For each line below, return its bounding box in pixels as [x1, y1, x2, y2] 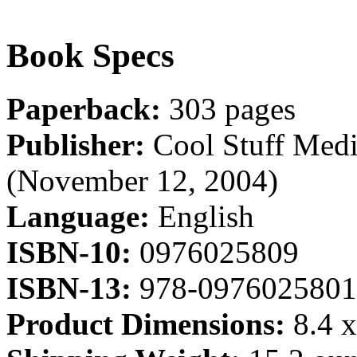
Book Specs [6, 37, 175, 75]
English [158, 199, 254, 234]
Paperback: [6, 92, 169, 127]
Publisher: [6, 127, 153, 163]
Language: [6, 199, 158, 234]
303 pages [169, 92, 296, 127]
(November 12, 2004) [6, 163, 278, 198]
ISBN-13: [6, 271, 139, 306]
